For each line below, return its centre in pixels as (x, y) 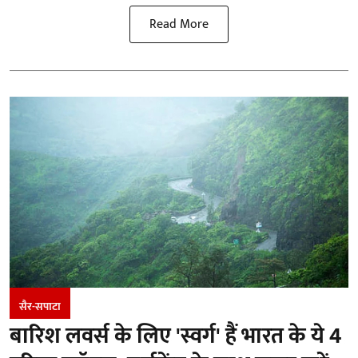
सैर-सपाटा (40, 306)
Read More (179, 25)
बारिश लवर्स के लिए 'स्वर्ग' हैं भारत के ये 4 (176, 336)
